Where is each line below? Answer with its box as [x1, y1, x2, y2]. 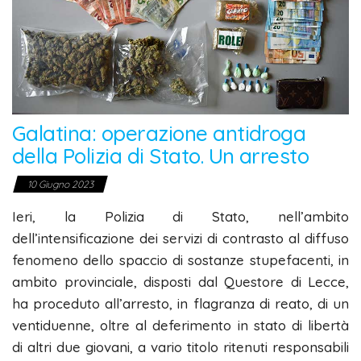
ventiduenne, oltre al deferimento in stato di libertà [12, 317, 349, 334]
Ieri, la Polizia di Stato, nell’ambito [12, 208, 349, 226]
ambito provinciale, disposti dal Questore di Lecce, [12, 273, 349, 291]
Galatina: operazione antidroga [12, 120, 306, 147]
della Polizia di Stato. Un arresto [12, 143, 309, 170]
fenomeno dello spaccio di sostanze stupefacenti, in [12, 251, 349, 269]
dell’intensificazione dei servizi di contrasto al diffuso [12, 230, 349, 247]
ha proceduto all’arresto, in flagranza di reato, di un [12, 295, 349, 313]
